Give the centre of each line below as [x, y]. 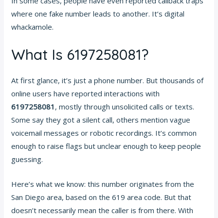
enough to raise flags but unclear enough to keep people [106, 146]
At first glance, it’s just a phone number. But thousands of [108, 81]
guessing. [27, 159]
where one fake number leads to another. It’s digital [98, 14]
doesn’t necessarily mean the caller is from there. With [102, 210]
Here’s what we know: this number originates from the [103, 184]
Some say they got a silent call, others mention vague [101, 120]
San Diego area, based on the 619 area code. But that [101, 197]
